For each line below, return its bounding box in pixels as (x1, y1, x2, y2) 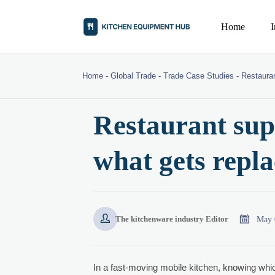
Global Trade (110, 71, 157, 81)
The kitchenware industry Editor (115, 214, 228, 223)
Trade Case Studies (163, 71, 234, 81)
